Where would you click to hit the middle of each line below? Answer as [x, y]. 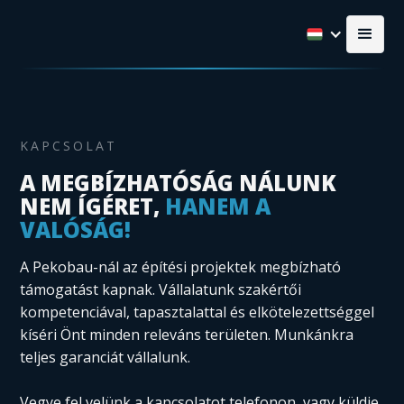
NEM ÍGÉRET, [93, 206]
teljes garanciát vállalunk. [106, 357]
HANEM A [218, 206]
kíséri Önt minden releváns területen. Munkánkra [187, 335]
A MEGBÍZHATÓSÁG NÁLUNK [179, 183]
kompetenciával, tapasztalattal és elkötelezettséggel [197, 312]
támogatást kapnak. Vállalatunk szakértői [161, 289]
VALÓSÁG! [76, 230]
